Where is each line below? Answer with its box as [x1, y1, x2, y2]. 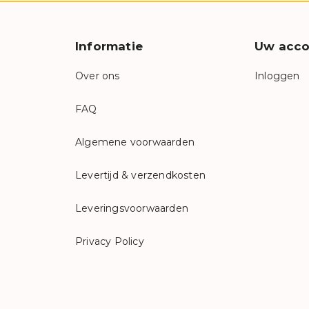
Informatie [75, 39, 143, 53]
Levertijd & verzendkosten [75, 169, 206, 181]
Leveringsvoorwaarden [75, 202, 188, 215]
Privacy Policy [75, 235, 144, 248]
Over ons [75, 70, 120, 82]
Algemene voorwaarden [75, 136, 195, 148]
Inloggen [255, 70, 300, 82]
